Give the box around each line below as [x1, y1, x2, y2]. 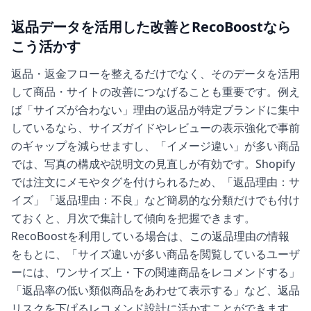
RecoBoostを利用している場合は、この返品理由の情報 [11, 228, 289, 244]
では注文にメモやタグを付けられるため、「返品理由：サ [11, 174, 300, 190]
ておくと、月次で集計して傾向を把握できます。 [11, 210, 255, 226]
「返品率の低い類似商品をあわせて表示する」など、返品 [11, 282, 300, 298]
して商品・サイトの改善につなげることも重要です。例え [11, 83, 300, 99]
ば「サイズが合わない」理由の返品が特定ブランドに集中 [11, 101, 300, 117]
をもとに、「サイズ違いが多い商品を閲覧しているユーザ [11, 246, 300, 262]
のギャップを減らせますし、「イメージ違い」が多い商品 [11, 137, 300, 153]
